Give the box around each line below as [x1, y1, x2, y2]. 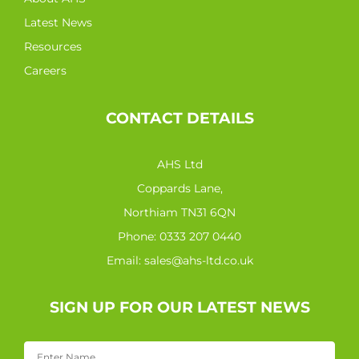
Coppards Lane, [136, 180, 223, 196]
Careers [24, 63, 67, 78]
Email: [106, 252, 144, 268]
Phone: [118, 228, 159, 244]
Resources [24, 38, 82, 54]
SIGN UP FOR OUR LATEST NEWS [49, 297, 310, 317]
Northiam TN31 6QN [123, 204, 236, 220]
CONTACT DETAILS [105, 108, 254, 127]
